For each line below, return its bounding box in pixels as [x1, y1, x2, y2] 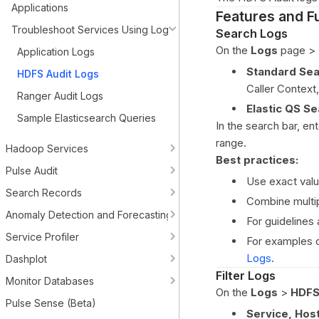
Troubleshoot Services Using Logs [11, 23, 174, 36]
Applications [11, 1, 68, 14]
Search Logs [216, 26, 288, 41]
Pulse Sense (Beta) [6, 297, 96, 309]
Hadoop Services [6, 142, 88, 155]
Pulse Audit [6, 164, 58, 177]
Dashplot [6, 253, 47, 265]
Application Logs [17, 46, 95, 58]
